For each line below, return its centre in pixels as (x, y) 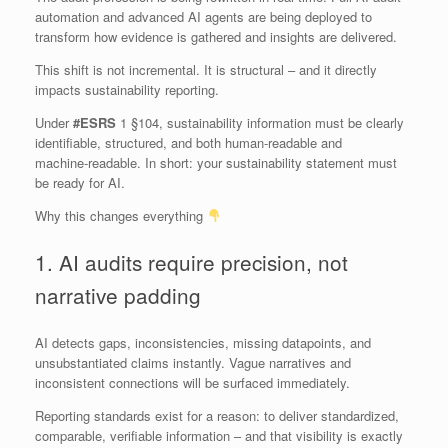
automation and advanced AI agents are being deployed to (203, 16)
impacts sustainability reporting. (127, 89)
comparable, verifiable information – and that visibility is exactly (219, 436)
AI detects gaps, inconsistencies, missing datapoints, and (203, 343)
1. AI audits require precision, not (191, 262)
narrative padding (118, 295)
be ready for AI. (80, 182)
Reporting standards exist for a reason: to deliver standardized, (217, 416)
